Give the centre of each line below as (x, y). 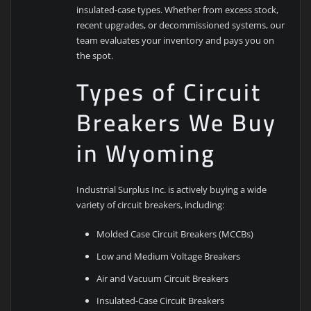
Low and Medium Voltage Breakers (169, 256)
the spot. (95, 56)
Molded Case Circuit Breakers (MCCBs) (175, 234)
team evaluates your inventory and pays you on (176, 41)
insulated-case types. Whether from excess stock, (178, 10)
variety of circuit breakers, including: (151, 204)
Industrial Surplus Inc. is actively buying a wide (172, 189)
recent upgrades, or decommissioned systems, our (181, 25)
